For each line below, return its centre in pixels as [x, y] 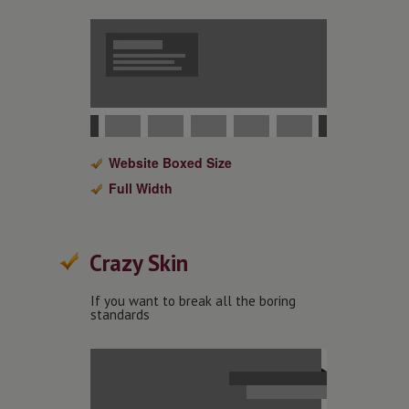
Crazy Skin [139, 263]
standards [120, 315]
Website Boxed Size [170, 163]
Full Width [141, 188]
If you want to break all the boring [193, 301]
